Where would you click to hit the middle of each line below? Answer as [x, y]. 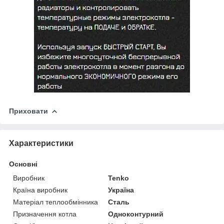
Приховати [28, 111]
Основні [23, 164]
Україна [121, 190]
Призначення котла [45, 214]
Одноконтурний [136, 214]
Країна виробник [40, 190]
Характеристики [41, 143]
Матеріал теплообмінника [55, 202]
